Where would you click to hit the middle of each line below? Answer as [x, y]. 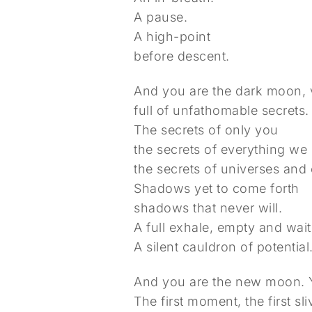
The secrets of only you [206, 130]
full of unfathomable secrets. [221, 110]
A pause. [161, 17]
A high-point [172, 37]
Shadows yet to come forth [217, 188]
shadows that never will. [208, 208]
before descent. [182, 56]
